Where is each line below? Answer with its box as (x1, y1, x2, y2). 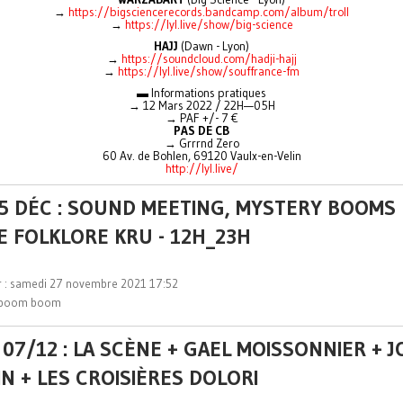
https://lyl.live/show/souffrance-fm (118, 64, 300, 79)
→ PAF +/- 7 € (165, 111, 238, 126)
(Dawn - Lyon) (178, 39, 249, 54)
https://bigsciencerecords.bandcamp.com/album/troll (68, 4, 349, 20)
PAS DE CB (174, 123, 229, 139)
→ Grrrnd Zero (164, 136, 239, 151)
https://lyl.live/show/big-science (124, 17, 293, 32)
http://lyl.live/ (165, 161, 238, 176)
